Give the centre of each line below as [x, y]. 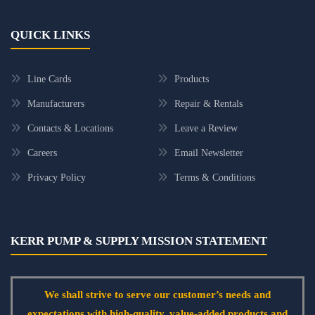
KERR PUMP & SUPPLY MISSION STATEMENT [139, 241]
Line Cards [49, 79]
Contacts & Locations [70, 128]
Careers [42, 153]
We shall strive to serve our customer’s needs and [157, 295]
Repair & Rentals [208, 104]
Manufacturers [56, 104]
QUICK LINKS [50, 35]
